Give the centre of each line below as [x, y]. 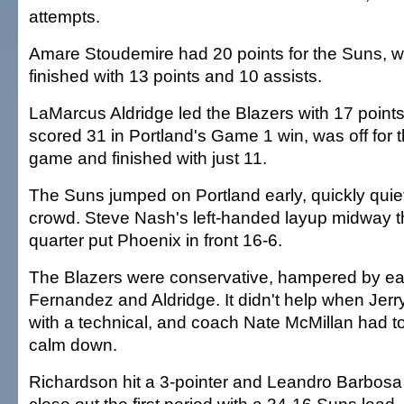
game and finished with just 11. [148, 158]
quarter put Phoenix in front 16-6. [156, 240]
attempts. [64, 16]
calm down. [73, 344]
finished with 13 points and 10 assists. [175, 76]
